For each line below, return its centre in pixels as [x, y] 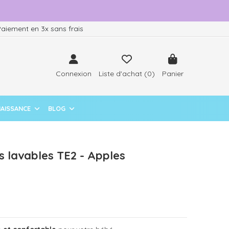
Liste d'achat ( [123, 74]
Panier [173, 74]
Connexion [73, 74]
